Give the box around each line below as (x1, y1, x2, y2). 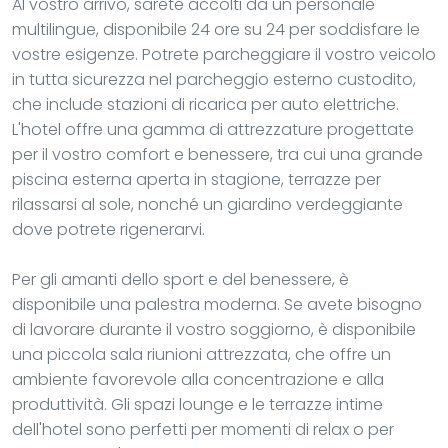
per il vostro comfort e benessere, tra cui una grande (12, 142, 423, 166)
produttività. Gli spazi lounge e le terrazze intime (12, 392, 383, 416)
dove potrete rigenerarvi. (12, 217, 205, 241)
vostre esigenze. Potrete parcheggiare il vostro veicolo (12, 42, 436, 66)
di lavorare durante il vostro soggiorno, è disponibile (12, 317, 416, 341)
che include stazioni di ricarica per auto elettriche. (12, 92, 399, 116)
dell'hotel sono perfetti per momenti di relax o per (12, 417, 394, 441)
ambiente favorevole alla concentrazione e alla (12, 367, 384, 391)
